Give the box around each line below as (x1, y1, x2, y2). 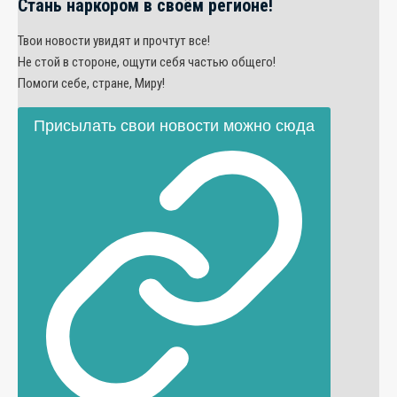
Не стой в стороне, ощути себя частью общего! (18, 53, 276, 70)
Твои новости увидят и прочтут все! (18, 32, 210, 49)
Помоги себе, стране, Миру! (18, 74, 165, 91)
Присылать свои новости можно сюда (34, 114, 315, 137)
